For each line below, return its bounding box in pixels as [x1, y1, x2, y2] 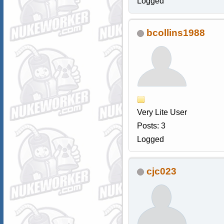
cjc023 [146, 166, 176, 177]
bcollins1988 [146, 27, 205, 38]
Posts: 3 [136, 121, 165, 130]
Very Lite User [136, 108, 187, 117]
